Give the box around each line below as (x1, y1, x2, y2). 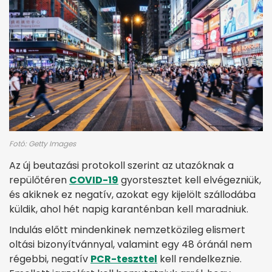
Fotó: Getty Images (9, 138, 76, 149)
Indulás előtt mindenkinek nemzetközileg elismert (9, 223, 245, 237)
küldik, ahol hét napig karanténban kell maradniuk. (9, 202, 248, 217)
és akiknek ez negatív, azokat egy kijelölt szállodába (9, 188, 256, 202)
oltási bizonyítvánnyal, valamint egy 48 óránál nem (9, 237, 252, 252)
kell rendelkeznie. (157, 252, 242, 267)
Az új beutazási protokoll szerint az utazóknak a (9, 158, 234, 173)
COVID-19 (69, 173, 118, 188)
